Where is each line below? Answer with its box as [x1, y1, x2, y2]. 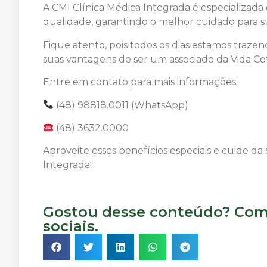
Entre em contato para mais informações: [43, 76, 238, 88]
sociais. [43, 217, 98, 235]
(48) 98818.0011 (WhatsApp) [54, 99, 189, 111]
